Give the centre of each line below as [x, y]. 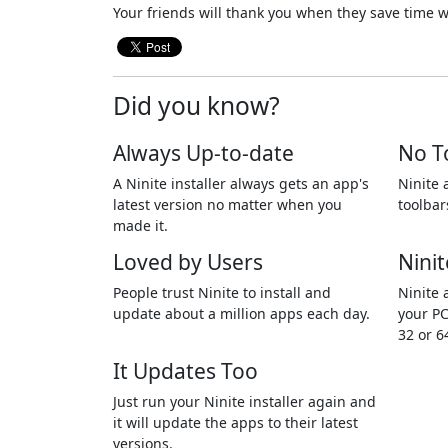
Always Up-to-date [203, 153]
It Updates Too [185, 371]
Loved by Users [187, 262]
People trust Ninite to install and [221, 293]
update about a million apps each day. [241, 314]
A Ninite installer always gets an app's [240, 184]
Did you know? [196, 106]
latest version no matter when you [227, 205]
